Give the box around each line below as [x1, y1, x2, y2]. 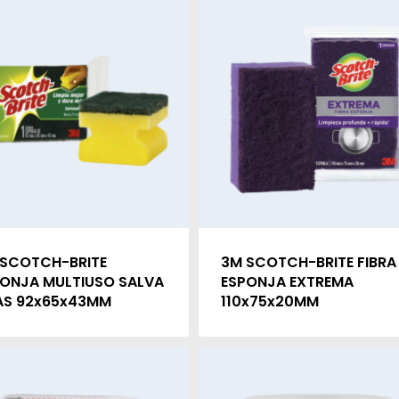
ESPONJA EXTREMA [220, 272, 354, 293]
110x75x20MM [220, 291, 319, 313]
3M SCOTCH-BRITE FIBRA [220, 252, 396, 273]
